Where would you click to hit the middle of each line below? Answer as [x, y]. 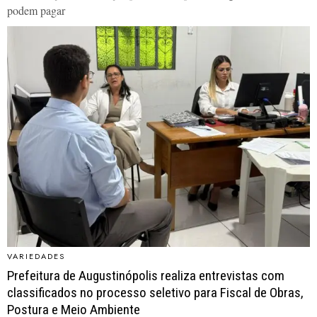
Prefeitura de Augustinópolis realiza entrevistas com [146, 275]
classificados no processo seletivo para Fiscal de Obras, [155, 292]
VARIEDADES [36, 256]
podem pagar [36, 10]
